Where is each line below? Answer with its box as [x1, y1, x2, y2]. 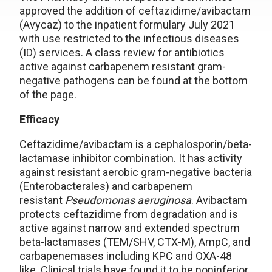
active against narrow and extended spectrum [19, 222, 240, 234]
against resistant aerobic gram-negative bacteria [19, 166, 252, 178]
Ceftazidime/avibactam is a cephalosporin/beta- [19, 138, 252, 151]
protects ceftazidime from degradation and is [19, 208, 238, 220]
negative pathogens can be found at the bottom [19, 74, 248, 87]
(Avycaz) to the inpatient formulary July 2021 [19, 18, 235, 31]
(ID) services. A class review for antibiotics [19, 46, 225, 59]
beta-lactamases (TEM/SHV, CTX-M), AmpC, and [19, 236, 250, 248]
